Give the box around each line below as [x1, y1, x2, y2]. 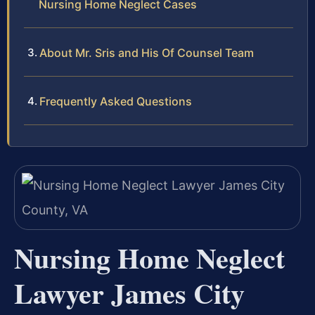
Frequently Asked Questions [39, 94, 192, 109]
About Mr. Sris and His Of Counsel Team [39, 46, 254, 60]
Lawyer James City [14, 271, 245, 314]
